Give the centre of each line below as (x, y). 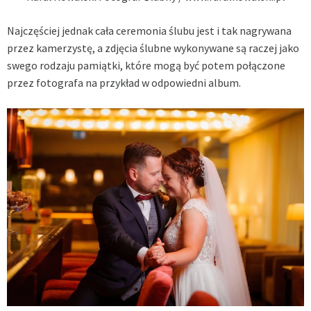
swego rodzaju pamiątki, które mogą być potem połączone (146, 65)
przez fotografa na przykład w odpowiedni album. (124, 82)
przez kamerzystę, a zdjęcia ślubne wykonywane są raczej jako (153, 48)
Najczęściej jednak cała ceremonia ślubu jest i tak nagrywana (149, 30)
